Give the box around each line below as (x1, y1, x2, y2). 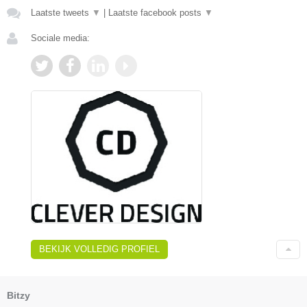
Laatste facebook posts (108, 8, 204, 19)
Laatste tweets (31, 8, 92, 19)
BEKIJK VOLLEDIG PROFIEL (39, 243, 160, 254)
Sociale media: (31, 33, 90, 44)
